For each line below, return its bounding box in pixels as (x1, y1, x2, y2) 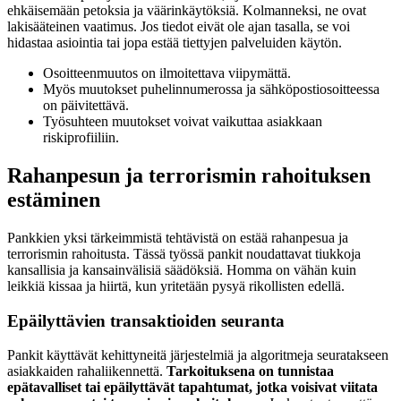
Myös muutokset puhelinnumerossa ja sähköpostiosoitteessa (43, 81, 380, 98)
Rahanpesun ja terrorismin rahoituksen (7, 164, 371, 188)
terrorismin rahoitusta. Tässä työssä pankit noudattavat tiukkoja (7, 245, 361, 261)
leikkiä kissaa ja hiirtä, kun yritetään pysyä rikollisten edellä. (7, 277, 345, 294)
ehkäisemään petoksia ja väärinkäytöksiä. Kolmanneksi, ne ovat (7, 3, 366, 19)
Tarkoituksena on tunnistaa (166, 363, 334, 380)
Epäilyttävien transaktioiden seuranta (7, 311, 285, 330)
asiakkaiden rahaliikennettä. (7, 363, 166, 380)
